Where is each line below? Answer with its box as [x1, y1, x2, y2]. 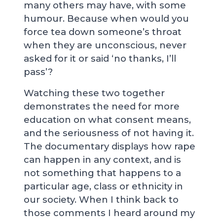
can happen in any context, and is [24, 154, 181, 165]
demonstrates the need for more [24, 101, 180, 112]
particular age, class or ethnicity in [24, 181, 183, 192]
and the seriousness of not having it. [24, 127, 194, 139]
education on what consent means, [24, 114, 191, 125]
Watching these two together [24, 87, 165, 99]
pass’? [24, 66, 53, 77]
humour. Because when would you [24, 13, 189, 24]
